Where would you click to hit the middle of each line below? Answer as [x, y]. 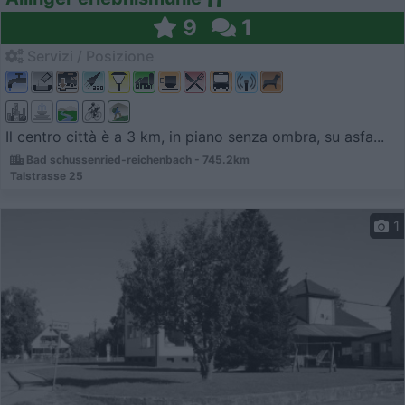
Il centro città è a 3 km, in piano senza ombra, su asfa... [195, 136]
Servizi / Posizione [89, 56]
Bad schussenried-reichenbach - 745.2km [137, 159]
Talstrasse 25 [47, 175]
